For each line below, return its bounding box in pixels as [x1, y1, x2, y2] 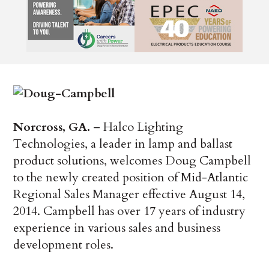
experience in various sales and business [13, 220, 221, 237]
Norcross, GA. [13, 119, 91, 136]
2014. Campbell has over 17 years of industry [13, 203, 246, 220]
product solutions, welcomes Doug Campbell [13, 153, 252, 169]
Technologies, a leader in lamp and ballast [13, 136, 233, 153]
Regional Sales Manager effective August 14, [13, 186, 246, 203]
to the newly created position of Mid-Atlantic [13, 169, 249, 186]
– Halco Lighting [90, 119, 184, 136]
